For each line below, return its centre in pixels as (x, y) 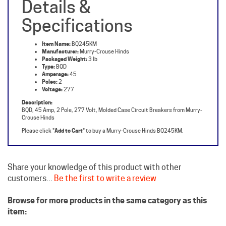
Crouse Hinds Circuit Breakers (61, 216)
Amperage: (55, 57)
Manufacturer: (60, 34)
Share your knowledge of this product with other (95, 150)
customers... (31, 161)
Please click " (38, 113)
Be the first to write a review (105, 161)
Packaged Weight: (65, 42)
